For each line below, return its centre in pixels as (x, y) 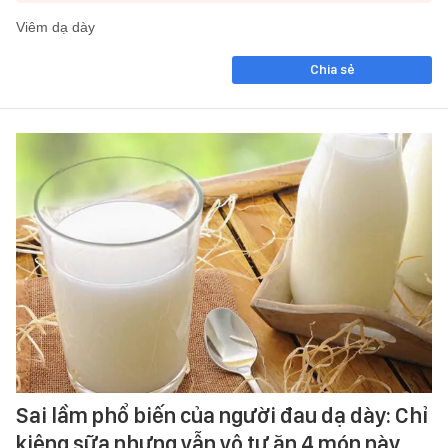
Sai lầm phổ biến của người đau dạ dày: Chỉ (222, 414)
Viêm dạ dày (55, 27)
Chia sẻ (332, 69)
